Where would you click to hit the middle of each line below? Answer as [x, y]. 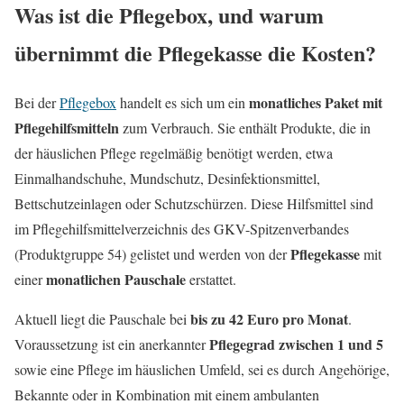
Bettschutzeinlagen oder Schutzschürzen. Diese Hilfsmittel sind [194, 203]
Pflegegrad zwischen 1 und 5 [296, 344]
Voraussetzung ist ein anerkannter [112, 344]
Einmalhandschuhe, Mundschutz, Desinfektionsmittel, [167, 178]
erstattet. [211, 279]
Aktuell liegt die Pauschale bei [102, 318]
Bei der [37, 102]
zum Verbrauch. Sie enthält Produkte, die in [245, 127]
